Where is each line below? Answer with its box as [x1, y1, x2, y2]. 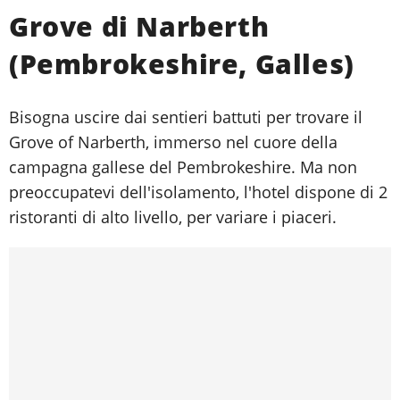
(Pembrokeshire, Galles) [9, 46, 354, 83]
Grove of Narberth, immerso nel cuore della [9, 131, 337, 154]
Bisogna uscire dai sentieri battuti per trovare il [9, 106, 362, 129]
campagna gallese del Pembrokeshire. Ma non [9, 156, 357, 179]
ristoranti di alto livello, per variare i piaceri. [9, 206, 337, 229]
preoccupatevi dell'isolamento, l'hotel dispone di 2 [9, 181, 387, 204]
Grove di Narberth [9, 8, 270, 46]
